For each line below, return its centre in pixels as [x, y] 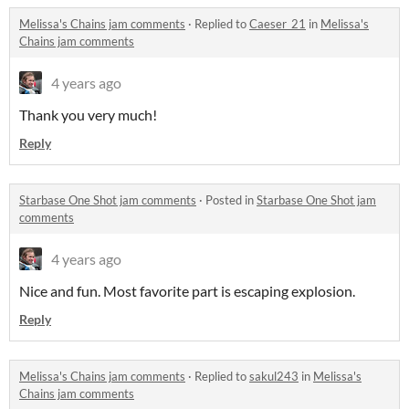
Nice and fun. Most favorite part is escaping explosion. [187, 291]
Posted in [231, 200]
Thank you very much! [88, 115]
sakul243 [274, 377]
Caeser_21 [278, 24]
